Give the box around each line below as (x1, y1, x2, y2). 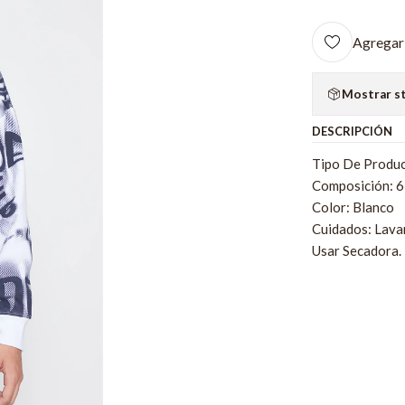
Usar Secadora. (312, 242, 402, 259)
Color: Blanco (312, 199, 395, 216)
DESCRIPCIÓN (312, 124, 393, 139)
